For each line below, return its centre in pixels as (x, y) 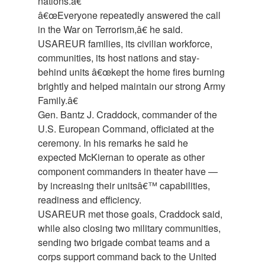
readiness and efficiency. (90, 200)
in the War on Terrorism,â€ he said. (110, 30)
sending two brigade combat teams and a (124, 243)
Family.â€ (58, 101)
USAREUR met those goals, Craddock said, (130, 214)
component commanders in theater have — (128, 172)
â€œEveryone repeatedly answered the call (129, 15)
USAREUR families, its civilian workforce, (125, 44)
